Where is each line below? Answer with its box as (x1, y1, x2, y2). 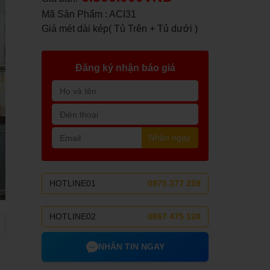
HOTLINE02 (49, 212, 96, 221)
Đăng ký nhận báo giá (75, 63, 175, 73)
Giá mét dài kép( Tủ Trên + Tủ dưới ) (42, 24, 198, 34)
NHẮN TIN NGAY (98, 242, 165, 251)
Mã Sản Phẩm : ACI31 (42, 9, 137, 19)
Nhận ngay (148, 133, 190, 142)
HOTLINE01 (49, 178, 96, 188)
